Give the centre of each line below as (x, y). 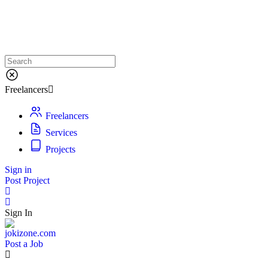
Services (60, 133)
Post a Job (24, 244)
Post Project (27, 180)
